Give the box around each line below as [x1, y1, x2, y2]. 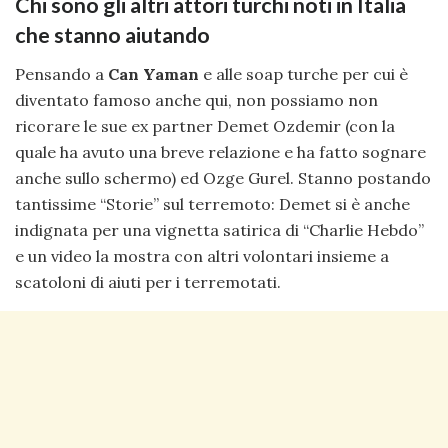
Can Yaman [104, 64, 199, 85]
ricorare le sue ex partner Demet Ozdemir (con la [15, 116, 395, 137]
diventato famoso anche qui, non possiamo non [15, 90, 378, 111]
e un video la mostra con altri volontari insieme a [15, 246, 389, 267]
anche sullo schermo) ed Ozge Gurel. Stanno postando [15, 168, 431, 189]
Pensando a [15, 64, 104, 85]
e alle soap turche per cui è [199, 64, 408, 85]
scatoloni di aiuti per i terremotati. [15, 272, 281, 293]
